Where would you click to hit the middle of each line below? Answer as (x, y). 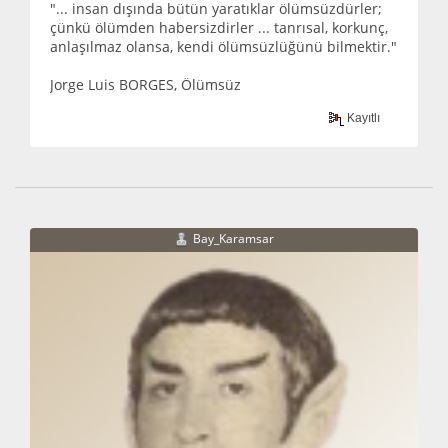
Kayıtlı (362, 117)
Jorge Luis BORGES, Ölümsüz (145, 85)
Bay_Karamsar (233, 238)
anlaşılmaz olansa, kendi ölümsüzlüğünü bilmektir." (223, 47)
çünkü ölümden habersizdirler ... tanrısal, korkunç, (219, 28)
